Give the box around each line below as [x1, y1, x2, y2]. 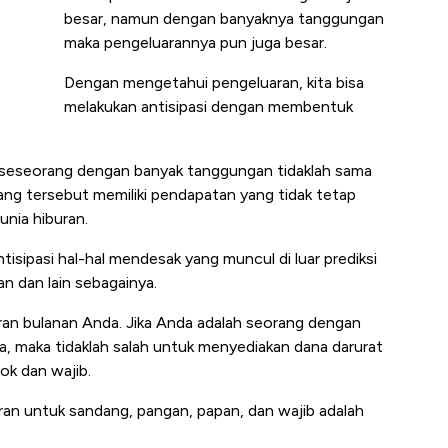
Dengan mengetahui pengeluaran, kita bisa [64, 73, 364, 93]
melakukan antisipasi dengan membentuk [64, 97, 353, 117]
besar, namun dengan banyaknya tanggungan [64, 9, 384, 29]
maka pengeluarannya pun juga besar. [64, 33, 327, 53]
